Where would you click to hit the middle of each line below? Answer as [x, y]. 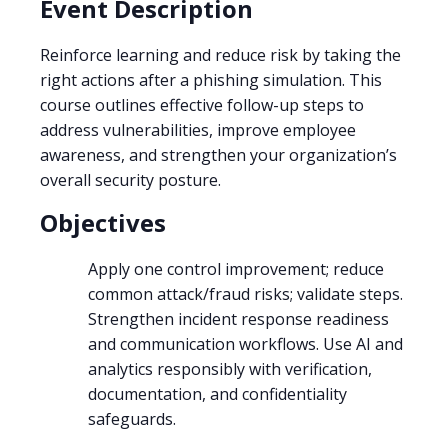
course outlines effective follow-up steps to [202, 104]
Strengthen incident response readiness [238, 318]
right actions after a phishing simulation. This [211, 79]
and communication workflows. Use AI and [245, 343]
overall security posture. [130, 179]
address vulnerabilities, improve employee [198, 129]
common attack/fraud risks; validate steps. [245, 293]
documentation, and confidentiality [217, 393]
